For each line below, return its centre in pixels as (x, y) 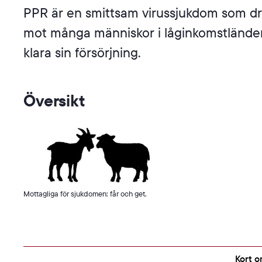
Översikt (54, 100)
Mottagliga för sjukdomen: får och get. (85, 194)
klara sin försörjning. (82, 52)
